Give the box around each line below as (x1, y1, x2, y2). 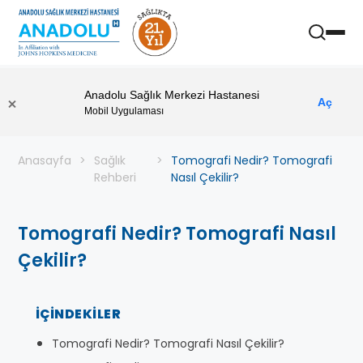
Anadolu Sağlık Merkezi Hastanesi (84, 88, 259, 101)
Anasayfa (18, 152, 71, 169)
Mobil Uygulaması (84, 105, 164, 117)
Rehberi (94, 169, 136, 186)
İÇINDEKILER (36, 305, 122, 323)
